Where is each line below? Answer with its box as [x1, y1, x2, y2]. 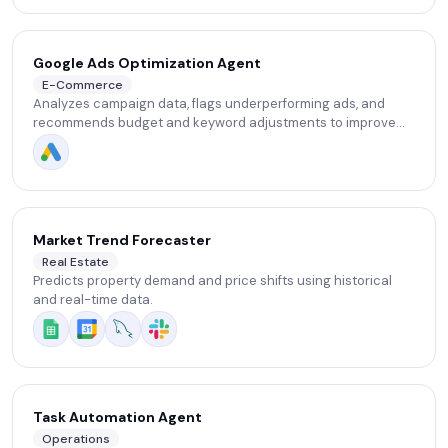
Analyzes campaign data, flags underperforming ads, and [33, 95, 385, 113]
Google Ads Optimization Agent [33, 54, 261, 72]
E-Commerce [42, 76, 123, 93]
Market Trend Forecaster [33, 231, 211, 249]
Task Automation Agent [33, 408, 202, 426]
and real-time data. [33, 291, 153, 309]
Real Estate [42, 253, 109, 270]
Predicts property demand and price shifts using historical [33, 272, 392, 290]
